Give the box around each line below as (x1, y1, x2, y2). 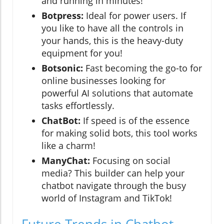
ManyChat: (41, 154, 90, 167)
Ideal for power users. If (83, 9, 186, 22)
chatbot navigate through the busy (41, 179, 186, 192)
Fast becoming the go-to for (83, 62, 202, 74)
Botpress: (41, 9, 83, 22)
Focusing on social (90, 154, 170, 167)
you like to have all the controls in (41, 22, 183, 34)
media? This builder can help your (41, 167, 184, 179)
